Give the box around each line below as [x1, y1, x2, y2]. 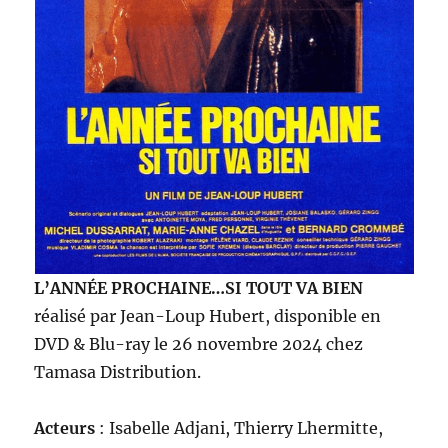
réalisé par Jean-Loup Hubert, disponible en [34, 305, 382, 326]
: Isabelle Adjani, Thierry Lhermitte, [95, 417, 384, 438]
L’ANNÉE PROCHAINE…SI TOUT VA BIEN [34, 277, 364, 298]
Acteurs [34, 417, 96, 438]
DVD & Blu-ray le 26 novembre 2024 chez [34, 333, 364, 354]
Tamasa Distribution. [34, 361, 202, 382]
